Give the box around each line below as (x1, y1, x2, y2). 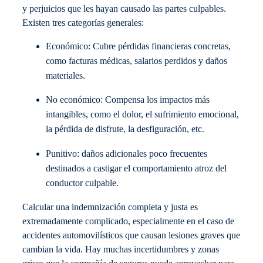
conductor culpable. (46, 177, 119, 188)
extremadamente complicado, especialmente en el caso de (22, 215, 234, 227)
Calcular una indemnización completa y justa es (22, 201, 198, 213)
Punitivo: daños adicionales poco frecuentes (46, 148, 207, 159)
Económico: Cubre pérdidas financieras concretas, (46, 41, 231, 52)
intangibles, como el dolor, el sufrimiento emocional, (46, 109, 239, 120)
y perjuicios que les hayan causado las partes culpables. (22, 3, 226, 14)
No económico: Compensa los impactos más (46, 95, 210, 106)
